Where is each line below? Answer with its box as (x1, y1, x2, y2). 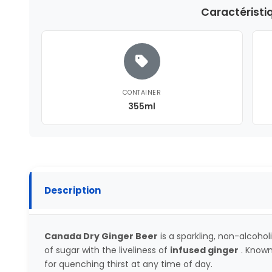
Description (44, 184, 101, 197)
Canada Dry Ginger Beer (44, 229, 158, 242)
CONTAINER (122, 87, 161, 97)
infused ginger (169, 243, 239, 256)
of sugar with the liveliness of (44, 243, 170, 256)
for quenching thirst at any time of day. (44, 257, 212, 270)
